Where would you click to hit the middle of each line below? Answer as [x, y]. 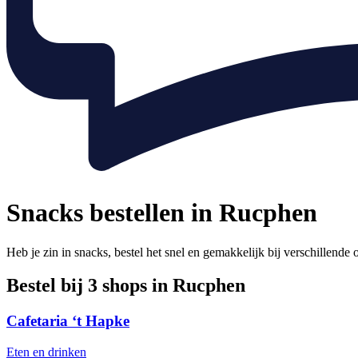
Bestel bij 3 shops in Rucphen [126, 286]
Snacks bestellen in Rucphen [162, 213]
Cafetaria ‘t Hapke [68, 321]
